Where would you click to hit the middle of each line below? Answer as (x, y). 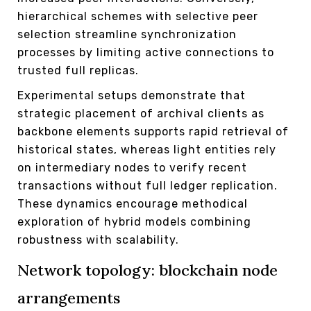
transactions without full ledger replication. (148, 185)
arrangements (69, 297)
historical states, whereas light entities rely (147, 149)
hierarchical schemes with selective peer (138, 16)
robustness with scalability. (98, 239)
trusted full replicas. (78, 70)
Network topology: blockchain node (148, 270)
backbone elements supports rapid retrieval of (153, 131)
